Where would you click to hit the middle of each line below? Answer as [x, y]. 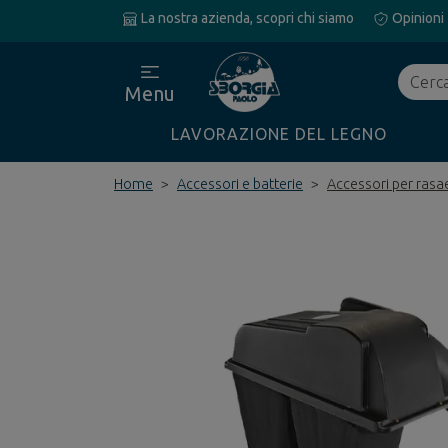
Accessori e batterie [240, 184]
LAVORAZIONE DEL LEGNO [279, 134]
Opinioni [416, 18]
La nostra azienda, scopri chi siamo [246, 18]
